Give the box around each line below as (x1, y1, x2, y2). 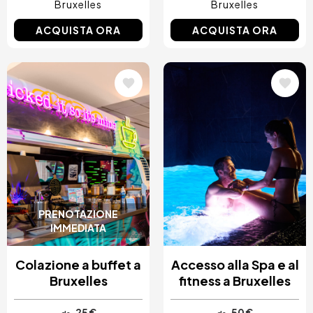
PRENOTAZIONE (38, 208, 118, 221)
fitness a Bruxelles (179, 272, 291, 289)
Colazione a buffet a (15, 256, 141, 273)
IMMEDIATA (50, 221, 106, 235)
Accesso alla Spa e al (170, 256, 299, 273)
